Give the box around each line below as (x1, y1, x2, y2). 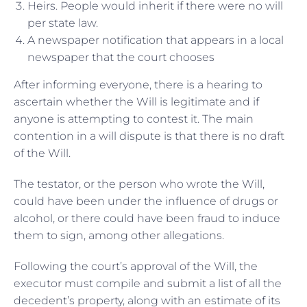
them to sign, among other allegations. (14, 228, 227, 242)
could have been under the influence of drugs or (14, 194, 278, 208)
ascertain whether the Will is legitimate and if (14, 95, 259, 108)
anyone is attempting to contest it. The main (14, 112, 254, 125)
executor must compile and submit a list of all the (14, 276, 282, 290)
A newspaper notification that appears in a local (27, 33, 284, 47)
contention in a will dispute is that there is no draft (14, 129, 284, 143)
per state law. (27, 16, 98, 29)
